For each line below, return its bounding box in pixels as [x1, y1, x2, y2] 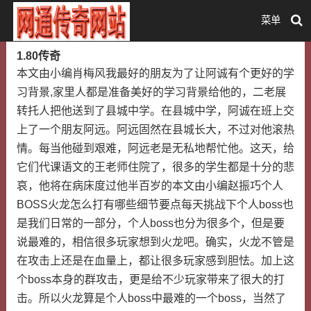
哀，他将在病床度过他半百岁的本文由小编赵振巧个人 [16, 180, 283, 192]
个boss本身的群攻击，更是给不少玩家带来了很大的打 [16, 274, 285, 285]
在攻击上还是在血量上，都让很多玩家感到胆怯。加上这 [16, 255, 294, 267]
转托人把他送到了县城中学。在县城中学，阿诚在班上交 [16, 105, 294, 117]
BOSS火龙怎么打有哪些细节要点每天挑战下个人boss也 [16, 199, 294, 210]
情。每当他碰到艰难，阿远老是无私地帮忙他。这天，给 [16, 142, 294, 154]
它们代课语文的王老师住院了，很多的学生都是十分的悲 [16, 161, 294, 173]
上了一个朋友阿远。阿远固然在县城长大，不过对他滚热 [16, 124, 294, 135]
